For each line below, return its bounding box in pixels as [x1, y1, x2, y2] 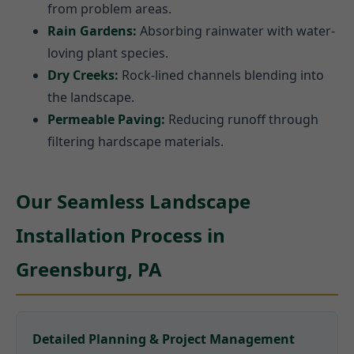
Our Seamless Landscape [16, 188, 250, 215]
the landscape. [47, 88, 134, 107]
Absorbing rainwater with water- [137, 22, 335, 40]
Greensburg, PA [16, 256, 162, 283]
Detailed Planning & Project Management [32, 330, 295, 348]
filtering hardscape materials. [47, 133, 224, 151]
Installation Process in [16, 222, 225, 249]
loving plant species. [47, 44, 168, 62]
